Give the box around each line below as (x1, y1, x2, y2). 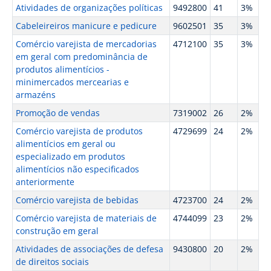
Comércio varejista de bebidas (15, 194, 139, 206)
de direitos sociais (15, 256, 89, 267)
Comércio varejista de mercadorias (15, 38, 157, 50)
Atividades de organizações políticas (15, 2, 163, 13)
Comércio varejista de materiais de (15, 212, 157, 224)
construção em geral (15, 225, 99, 237)
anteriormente (15, 176, 74, 188)
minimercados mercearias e (15, 76, 129, 88)
